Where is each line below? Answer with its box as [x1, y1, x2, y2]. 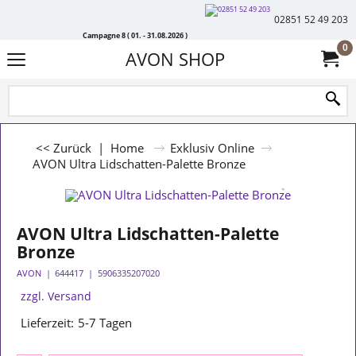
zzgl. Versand [21, 288, 91, 304]
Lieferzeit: [21, 314, 74, 331]
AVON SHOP [125, 48, 225, 71]
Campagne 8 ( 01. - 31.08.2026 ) [83, 29, 188, 40]
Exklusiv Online [170, 140, 254, 156]
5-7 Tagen [78, 314, 132, 331]
